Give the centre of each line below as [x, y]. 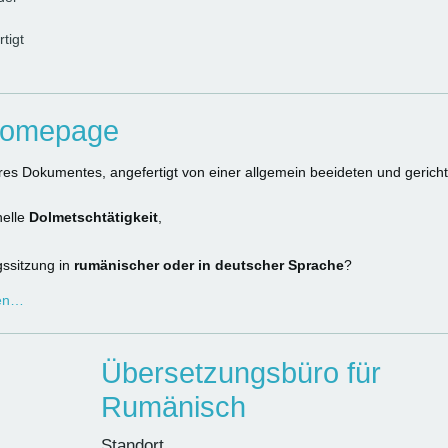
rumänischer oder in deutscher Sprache [209, 265]
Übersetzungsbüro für [241, 373]
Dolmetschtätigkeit [93, 217]
